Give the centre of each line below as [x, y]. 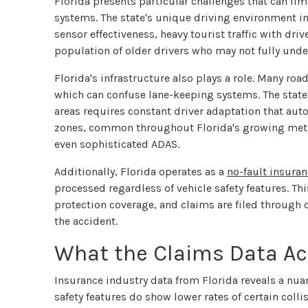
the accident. [86, 221]
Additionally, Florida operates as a [141, 172]
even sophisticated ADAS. [117, 144]
